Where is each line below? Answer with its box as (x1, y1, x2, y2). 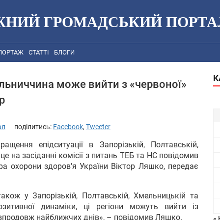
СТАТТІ (28, 49, 49, 56)
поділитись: (14, 122, 53, 131)
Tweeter (86, 122, 110, 131)
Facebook (53, 122, 83, 131)
